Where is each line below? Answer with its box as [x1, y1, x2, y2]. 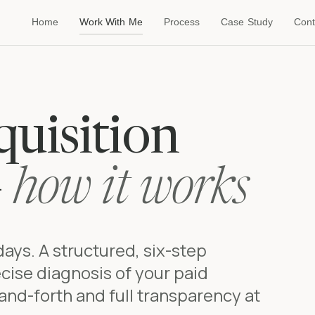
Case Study [221, 17, 273, 27]
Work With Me [79, 17, 143, 27]
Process [163, 17, 200, 27]
